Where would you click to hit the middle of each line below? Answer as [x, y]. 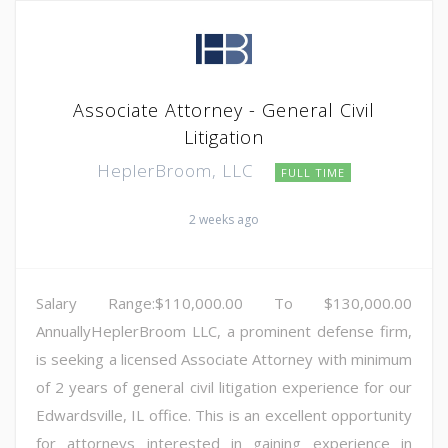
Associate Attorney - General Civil [224, 109]
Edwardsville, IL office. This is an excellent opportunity [224, 414]
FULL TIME [313, 172]
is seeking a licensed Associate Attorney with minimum [224, 358]
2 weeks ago [224, 219]
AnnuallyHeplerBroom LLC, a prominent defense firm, [224, 330]
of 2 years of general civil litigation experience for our [224, 386]
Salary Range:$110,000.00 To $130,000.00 [224, 302]
